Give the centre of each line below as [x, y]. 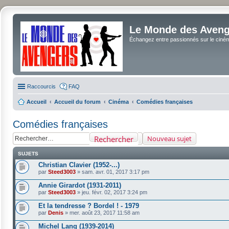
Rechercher [114, 139]
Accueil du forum [77, 102]
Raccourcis [41, 86]
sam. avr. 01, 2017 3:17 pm [116, 172]
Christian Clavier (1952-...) [79, 165]
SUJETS [28, 154]
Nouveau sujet [169, 139]
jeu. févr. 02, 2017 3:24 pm [114, 192]
